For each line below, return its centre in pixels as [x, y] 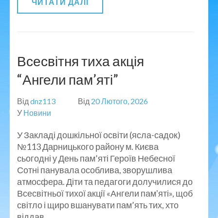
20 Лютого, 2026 [119, 101]
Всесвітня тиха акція [81, 61]
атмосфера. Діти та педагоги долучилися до [105, 181]
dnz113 [43, 101]
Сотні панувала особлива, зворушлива [95, 170]
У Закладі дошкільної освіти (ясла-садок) [99, 135]
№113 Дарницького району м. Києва [88, 146]
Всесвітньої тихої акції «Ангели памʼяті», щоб [105, 193]
